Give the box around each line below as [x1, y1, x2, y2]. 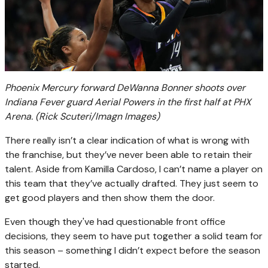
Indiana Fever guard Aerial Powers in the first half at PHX [5, 95, 251, 108]
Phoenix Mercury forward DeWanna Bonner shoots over [5, 81, 245, 94]
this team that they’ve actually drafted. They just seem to [5, 176, 258, 190]
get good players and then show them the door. [5, 191, 215, 204]
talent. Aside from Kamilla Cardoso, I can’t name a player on [5, 162, 263, 175]
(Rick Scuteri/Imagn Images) [35, 109, 160, 123]
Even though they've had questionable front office [5, 215, 226, 228]
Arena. [5, 109, 33, 123]
